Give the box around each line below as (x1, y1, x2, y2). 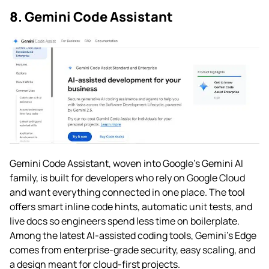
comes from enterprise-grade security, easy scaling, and (10, 243, 255, 257)
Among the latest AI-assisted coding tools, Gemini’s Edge (10, 229, 256, 243)
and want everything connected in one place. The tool (10, 186, 245, 199)
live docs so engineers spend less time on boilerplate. (10, 214, 240, 228)
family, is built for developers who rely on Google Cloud (10, 171, 245, 185)
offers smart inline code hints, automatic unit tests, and (10, 200, 252, 214)
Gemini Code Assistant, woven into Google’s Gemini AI (10, 157, 243, 171)
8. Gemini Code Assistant (10, 8, 173, 26)
